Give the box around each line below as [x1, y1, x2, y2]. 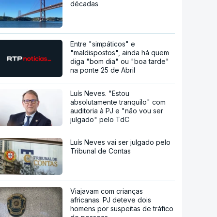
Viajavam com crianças [70, 187, 143, 196]
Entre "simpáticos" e [70, 40, 136, 48]
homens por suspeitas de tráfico [70, 204, 174, 213]
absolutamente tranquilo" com [70, 98, 166, 107]
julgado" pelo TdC [70, 115, 130, 124]
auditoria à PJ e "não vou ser [70, 107, 164, 115]
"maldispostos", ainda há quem [70, 48, 170, 57]
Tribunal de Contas [70, 147, 131, 155]
